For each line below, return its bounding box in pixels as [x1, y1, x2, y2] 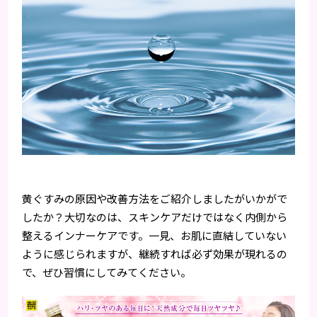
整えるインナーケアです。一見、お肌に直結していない [22, 227, 287, 243]
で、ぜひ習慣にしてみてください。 [22, 264, 192, 279]
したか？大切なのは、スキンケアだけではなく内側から [22, 209, 288, 224]
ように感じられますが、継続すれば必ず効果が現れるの [22, 246, 288, 261]
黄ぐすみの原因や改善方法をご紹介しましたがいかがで [22, 190, 288, 206]
